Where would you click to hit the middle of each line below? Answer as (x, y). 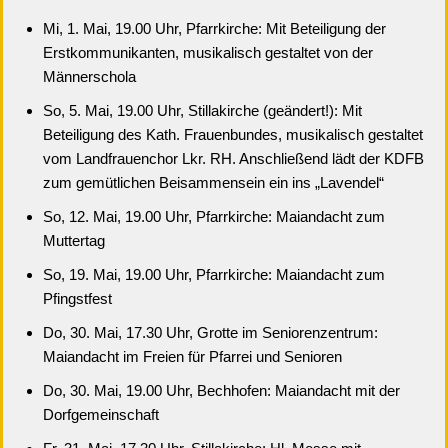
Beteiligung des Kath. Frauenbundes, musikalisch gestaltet (233, 134)
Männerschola (89, 76)
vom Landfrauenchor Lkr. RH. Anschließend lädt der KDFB (233, 158)
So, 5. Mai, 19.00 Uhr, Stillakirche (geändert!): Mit (202, 110)
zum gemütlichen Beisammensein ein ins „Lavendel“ (213, 182)
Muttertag (74, 240)
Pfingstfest (77, 298)
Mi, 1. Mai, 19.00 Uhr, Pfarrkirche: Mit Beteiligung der (214, 28)
